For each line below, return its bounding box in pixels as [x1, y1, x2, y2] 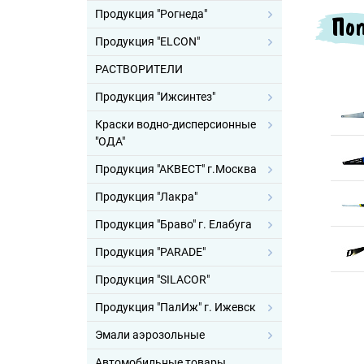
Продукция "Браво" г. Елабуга [95, 218, 252, 231]
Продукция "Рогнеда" [95, 7, 207, 20]
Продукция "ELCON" [95, 35, 200, 48]
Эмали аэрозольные [95, 328, 205, 341]
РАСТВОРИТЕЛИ [95, 63, 183, 76]
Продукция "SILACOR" [95, 273, 210, 286]
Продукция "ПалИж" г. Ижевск [95, 301, 256, 314]
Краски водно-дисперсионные [95, 118, 256, 131]
